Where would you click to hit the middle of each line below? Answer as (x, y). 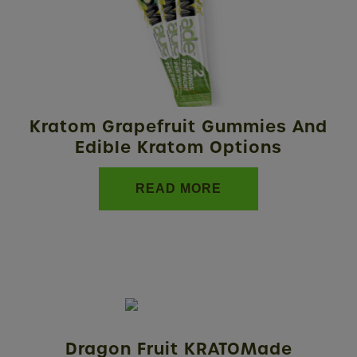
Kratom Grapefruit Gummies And (178, 127)
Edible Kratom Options (178, 147)
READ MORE (178, 189)
